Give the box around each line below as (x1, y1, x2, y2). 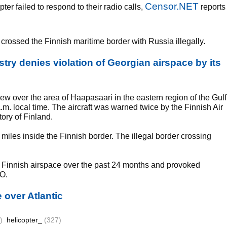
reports (199, 3, 225, 11)
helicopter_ (7, 216, 44, 224)
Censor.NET (145, 1, 199, 12)
